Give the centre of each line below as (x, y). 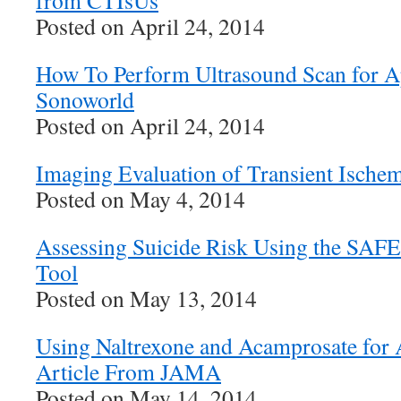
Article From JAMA (128, 371)
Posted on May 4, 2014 (141, 199)
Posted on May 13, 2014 (146, 298)
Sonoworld (85, 99)
